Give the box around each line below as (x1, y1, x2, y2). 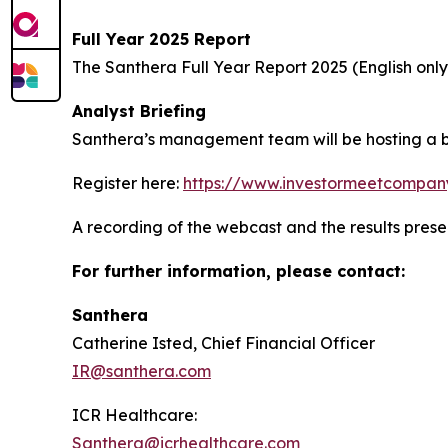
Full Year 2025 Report (72, 29, 251, 50)
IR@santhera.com (72, 361, 211, 382)
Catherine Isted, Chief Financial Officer (72, 333, 379, 354)
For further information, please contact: (72, 261, 405, 282)
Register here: (72, 173, 183, 194)
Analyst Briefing (72, 101, 206, 122)
